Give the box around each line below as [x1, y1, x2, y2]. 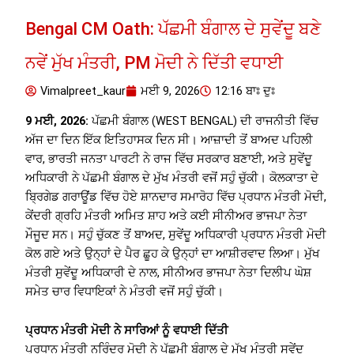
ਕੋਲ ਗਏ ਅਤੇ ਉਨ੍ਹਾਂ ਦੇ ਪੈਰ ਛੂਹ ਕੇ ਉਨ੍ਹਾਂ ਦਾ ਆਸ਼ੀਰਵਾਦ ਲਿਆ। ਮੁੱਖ [25, 246, 321, 261]
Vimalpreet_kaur [40, 83, 126, 98]
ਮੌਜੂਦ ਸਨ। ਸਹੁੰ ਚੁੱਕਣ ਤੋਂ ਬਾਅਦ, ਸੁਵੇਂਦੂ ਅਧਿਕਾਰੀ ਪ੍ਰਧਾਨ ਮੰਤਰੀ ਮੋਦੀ [25, 227, 327, 242]
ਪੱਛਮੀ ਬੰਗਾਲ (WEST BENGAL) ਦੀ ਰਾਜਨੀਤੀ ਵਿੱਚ [88, 113, 319, 128]
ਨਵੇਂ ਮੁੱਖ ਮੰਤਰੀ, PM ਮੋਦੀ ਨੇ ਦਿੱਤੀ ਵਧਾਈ [25, 52, 284, 73]
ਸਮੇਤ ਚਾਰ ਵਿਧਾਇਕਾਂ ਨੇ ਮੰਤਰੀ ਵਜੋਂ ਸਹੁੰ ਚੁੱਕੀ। [25, 284, 224, 299]
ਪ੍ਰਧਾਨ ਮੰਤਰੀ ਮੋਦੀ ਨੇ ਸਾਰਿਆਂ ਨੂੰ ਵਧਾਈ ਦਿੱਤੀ [25, 323, 229, 338]
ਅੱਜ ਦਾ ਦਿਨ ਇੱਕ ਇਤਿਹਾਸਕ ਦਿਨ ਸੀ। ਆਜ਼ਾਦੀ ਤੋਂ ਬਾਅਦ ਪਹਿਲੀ [25, 132, 314, 147]
